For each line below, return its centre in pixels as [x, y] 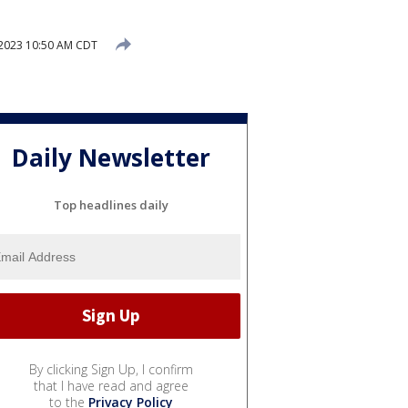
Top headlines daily [111, 204]
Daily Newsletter [111, 158]
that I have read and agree [111, 385]
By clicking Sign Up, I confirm [111, 369]
